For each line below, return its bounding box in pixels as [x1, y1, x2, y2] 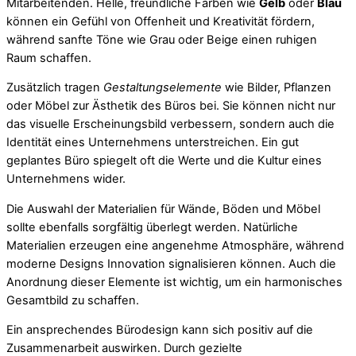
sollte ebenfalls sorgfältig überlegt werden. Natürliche [6, 219, 298, 234]
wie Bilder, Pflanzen [222, 80, 331, 95]
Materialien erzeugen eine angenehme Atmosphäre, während [6, 238, 344, 253]
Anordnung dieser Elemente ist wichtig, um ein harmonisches [6, 274, 342, 289]
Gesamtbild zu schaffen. [6, 292, 139, 308]
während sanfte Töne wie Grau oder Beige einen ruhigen [6, 32, 317, 47]
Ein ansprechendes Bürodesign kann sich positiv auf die [6, 323, 313, 338]
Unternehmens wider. [6, 172, 126, 187]
